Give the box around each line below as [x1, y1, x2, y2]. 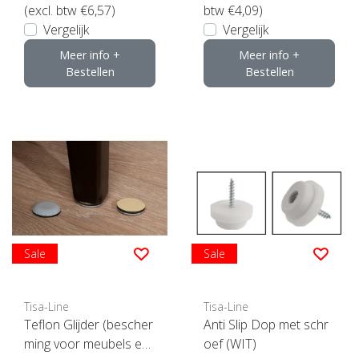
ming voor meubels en [24, 334, 149, 353]
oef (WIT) [204, 334, 256, 353]
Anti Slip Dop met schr [204, 315, 329, 333]
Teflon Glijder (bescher [24, 315, 153, 333]
